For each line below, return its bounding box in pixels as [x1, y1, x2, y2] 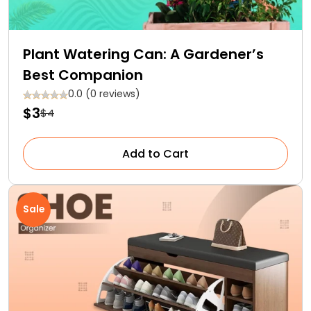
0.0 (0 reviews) [68, 86, 140, 101]
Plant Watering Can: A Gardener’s [23, 44, 264, 64]
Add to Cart [122, 145, 189, 162]
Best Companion [23, 65, 143, 85]
